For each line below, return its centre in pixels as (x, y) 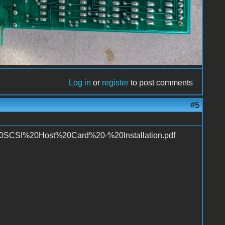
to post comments (161, 82)
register (116, 82)
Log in (80, 82)
